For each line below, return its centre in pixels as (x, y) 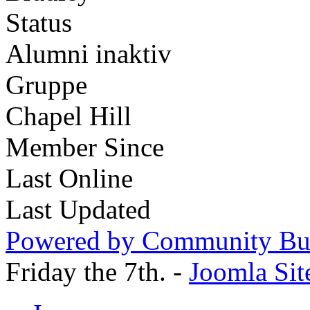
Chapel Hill (69, 116)
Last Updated (78, 210)
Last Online (69, 179)
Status (39, 23)
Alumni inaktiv (89, 54)
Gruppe (46, 85)
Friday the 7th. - (97, 272)
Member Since (85, 147)
